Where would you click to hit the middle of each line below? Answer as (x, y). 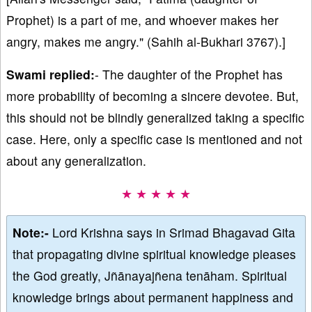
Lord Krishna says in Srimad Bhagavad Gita (174, 233)
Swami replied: (50, 75)
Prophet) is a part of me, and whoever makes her (142, 20)
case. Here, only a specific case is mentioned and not (154, 139)
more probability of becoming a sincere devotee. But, (153, 96)
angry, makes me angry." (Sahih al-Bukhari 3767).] (146, 42)
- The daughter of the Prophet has (189, 75)
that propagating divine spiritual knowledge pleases (154, 254)
